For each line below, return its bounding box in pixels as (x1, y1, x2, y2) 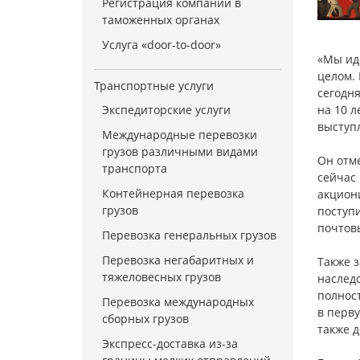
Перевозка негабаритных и (102, 252, 254, 268)
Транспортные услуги (94, 78, 214, 93)
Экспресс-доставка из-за (102, 336, 238, 351)
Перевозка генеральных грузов (102, 227, 276, 243)
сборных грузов (102, 311, 189, 326)
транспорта (102, 161, 167, 176)
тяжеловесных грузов (102, 269, 221, 284)
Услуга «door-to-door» (102, 37, 221, 52)
